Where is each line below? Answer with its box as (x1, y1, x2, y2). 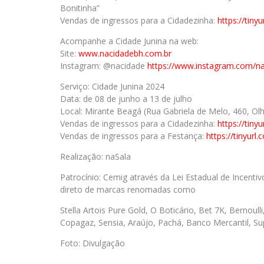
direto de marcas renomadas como (60, 184, 196, 195)
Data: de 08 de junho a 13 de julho (60, 93, 192, 104)
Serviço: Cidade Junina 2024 (60, 81, 164, 92)
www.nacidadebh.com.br (78, 48, 171, 59)
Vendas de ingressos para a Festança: (60, 130, 206, 141)
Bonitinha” (60, 2, 100, 14)
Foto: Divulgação (60, 237, 125, 249)
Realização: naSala (60, 151, 131, 162)
